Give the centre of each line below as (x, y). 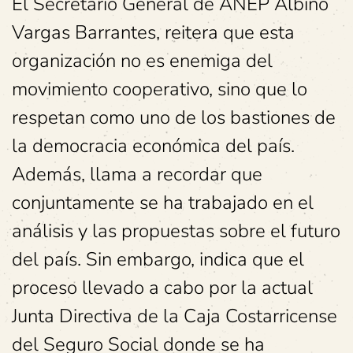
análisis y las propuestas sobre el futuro (176, 231)
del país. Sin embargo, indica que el (158, 260)
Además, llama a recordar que (137, 175)
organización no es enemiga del (142, 61)
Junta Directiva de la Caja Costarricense (175, 316)
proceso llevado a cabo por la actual (162, 288)
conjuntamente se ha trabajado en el (163, 203)
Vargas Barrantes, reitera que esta (153, 33)
